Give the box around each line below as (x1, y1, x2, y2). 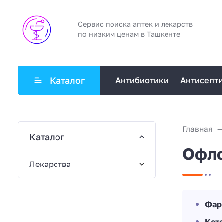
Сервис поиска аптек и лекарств (78, 20, 193, 29)
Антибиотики (115, 75, 169, 85)
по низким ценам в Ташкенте (78, 30, 180, 39)
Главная (182, 124, 213, 133)
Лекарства (29, 159, 71, 169)
